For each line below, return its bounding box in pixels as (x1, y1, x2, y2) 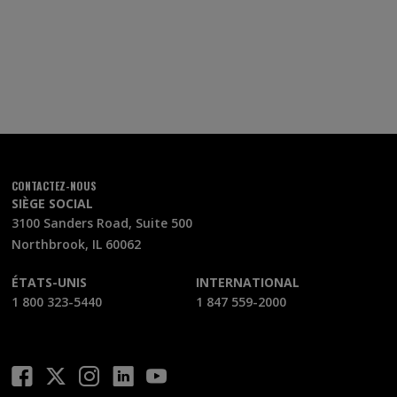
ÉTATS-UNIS (12, 274, 88, 291)
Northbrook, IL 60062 (12, 236, 142, 253)
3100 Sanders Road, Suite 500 (12, 214, 193, 231)
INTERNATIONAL (195, 274, 300, 291)
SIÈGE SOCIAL (12, 195, 94, 212)
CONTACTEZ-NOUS (12, 178, 97, 193)
